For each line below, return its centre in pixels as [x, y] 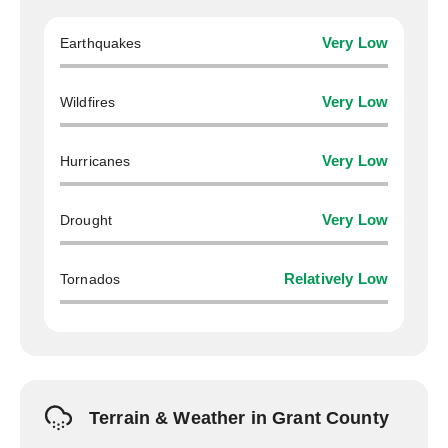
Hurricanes [95, 161]
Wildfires [88, 102]
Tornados [90, 279]
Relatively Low [335, 279]
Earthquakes [101, 43]
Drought [86, 220]
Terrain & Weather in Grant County [239, 418]
